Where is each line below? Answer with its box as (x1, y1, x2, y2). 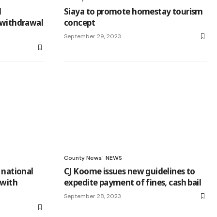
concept (64, 16, 95, 28)
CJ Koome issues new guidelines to (64, 165, 195, 177)
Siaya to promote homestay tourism (64, 5, 203, 17)
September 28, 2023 (64, 192, 121, 200)
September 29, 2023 (64, 32, 121, 40)
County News (64, 154, 102, 162)
